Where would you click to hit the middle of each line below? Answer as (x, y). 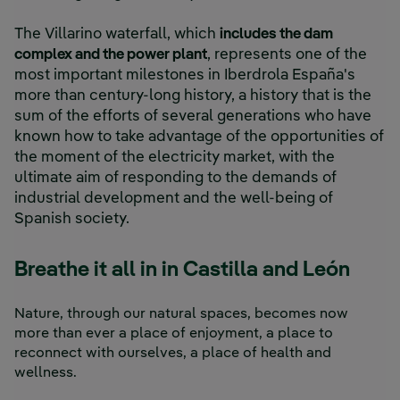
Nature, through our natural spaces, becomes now (181, 315)
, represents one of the (287, 55)
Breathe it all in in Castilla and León (182, 271)
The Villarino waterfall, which (117, 35)
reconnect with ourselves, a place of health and (173, 354)
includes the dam (276, 35)
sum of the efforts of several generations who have (193, 117)
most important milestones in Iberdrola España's (185, 76)
